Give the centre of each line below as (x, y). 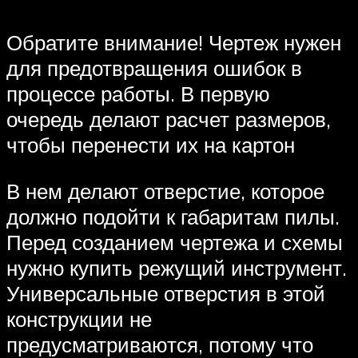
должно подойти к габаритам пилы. (173, 216)
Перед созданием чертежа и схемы (175, 242)
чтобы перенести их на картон (151, 145)
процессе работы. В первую (138, 93)
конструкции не (79, 318)
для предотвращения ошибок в (154, 68)
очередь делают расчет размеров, (169, 119)
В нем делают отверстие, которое (165, 191)
